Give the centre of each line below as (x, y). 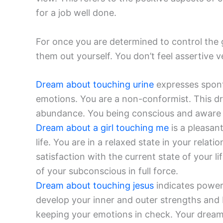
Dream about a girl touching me (102, 128)
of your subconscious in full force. (107, 171)
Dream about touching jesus (95, 186)
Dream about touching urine (95, 85)
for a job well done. (76, 12)
